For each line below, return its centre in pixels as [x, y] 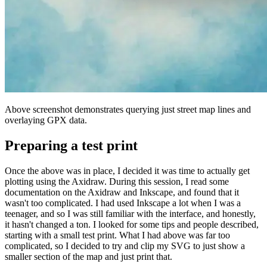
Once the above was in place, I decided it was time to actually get [127, 171]
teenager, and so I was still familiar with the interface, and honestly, [130, 214]
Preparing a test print [71, 146]
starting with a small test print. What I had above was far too [117, 235]
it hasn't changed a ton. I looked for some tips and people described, [132, 225]
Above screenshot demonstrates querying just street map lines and [128, 110]
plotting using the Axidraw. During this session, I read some [117, 182]
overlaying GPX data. [46, 120]
